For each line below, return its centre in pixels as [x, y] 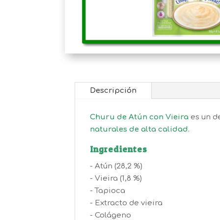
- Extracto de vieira [126, 203]
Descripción [113, 90]
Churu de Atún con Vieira [139, 117]
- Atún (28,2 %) [116, 166]
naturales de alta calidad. [140, 129]
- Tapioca [108, 191]
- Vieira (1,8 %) [116, 178]
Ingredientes [119, 149]
